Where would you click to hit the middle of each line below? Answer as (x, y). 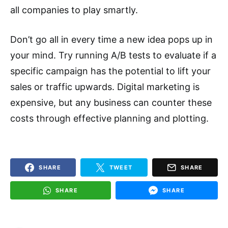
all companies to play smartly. (74, 10)
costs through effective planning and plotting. (109, 119)
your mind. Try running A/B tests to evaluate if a (113, 55)
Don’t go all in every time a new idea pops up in (111, 40)
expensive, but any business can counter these (111, 103)
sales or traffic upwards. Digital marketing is (105, 87)
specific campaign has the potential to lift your (110, 71)
